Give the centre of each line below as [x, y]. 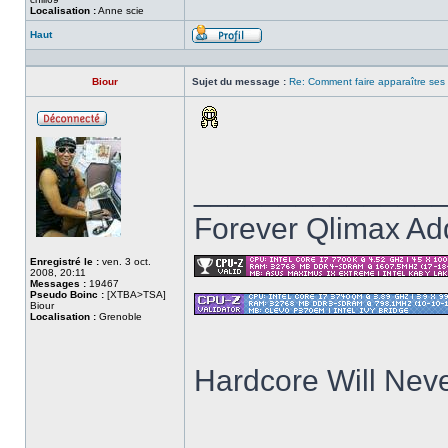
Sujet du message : [239, 81]
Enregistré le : [64, 261]
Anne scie [120, 10]
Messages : [58, 283]
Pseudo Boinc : [67, 294]
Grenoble [119, 316]
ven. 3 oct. [125, 261]
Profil [274, 49]
